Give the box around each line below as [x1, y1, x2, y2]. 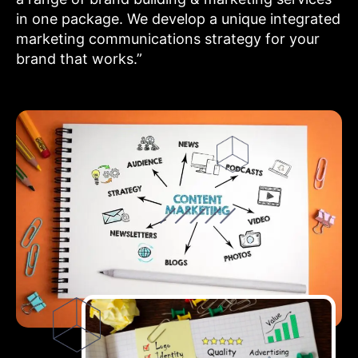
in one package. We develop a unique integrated [16, 10, 340, 28]
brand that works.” [16, 50, 142, 68]
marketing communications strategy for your [16, 30, 320, 48]
